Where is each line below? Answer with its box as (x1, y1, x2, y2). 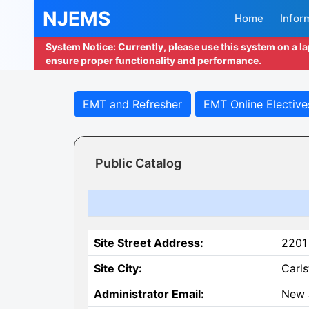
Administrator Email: (94, 287, 204, 301)
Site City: (94, 261, 142, 275)
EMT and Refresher (83, 97, 182, 111)
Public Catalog (95, 156, 181, 170)
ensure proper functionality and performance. (46, 54, 261, 66)
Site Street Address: (94, 236, 203, 250)
